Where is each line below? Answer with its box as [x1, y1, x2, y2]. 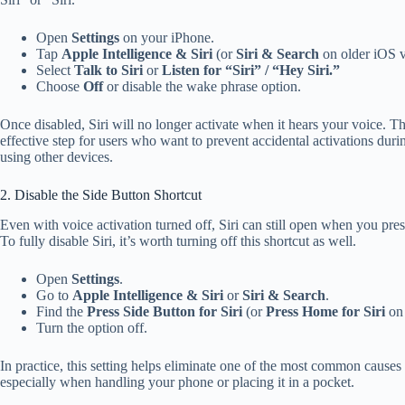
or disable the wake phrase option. [103, 79, 301, 95]
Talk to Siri [74, 62, 143, 79]
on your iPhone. [119, 30, 214, 46]
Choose [36, 79, 83, 95]
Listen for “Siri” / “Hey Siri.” [162, 62, 340, 79]
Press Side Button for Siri [87, 304, 242, 320]
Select [36, 62, 74, 79]
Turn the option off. [36, 320, 147, 336]
